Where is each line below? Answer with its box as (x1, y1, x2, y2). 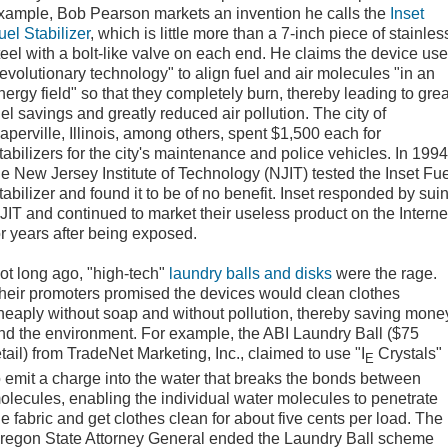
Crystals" (374, 345, 442, 362)
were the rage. (332, 265, 437, 282)
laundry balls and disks (169, 265, 332, 282)
